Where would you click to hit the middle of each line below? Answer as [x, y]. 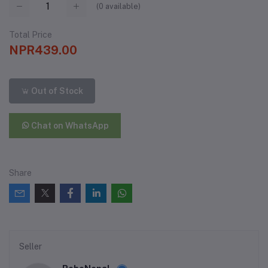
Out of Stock [57, 91]
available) [122, 7]
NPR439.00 [43, 51]
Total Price [31, 35]
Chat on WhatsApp [69, 125]
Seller [31, 247]
